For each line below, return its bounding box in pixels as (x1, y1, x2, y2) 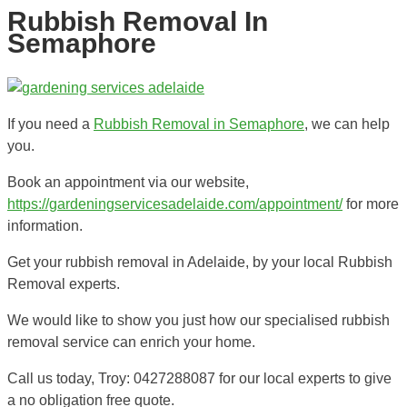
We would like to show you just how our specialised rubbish (7, 312, 390, 328)
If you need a (7, 115, 94, 132)
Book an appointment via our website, (7, 174, 249, 190)
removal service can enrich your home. (7, 333, 255, 350)
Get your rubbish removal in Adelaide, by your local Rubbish (7, 253, 392, 270)
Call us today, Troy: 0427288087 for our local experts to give (7, 370, 392, 386)
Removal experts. (7, 275, 120, 292)
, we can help (304, 115, 390, 132)
